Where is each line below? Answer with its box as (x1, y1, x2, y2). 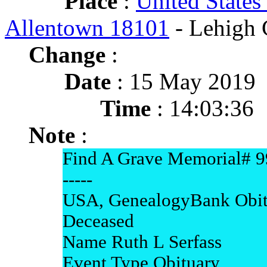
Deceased (62, 211, 134, 231)
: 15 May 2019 (111, 69, 256, 94)
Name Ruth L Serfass (62, 232, 222, 252)
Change (29, 42, 105, 67)
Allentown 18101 (5, 15, 169, 41)
